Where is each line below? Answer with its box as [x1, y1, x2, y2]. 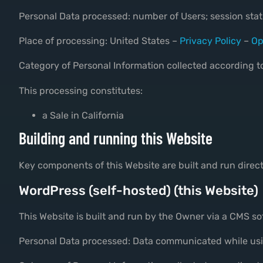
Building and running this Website [19, 128, 213, 149]
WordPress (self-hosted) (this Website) [19, 182, 258, 198]
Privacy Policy [180, 35, 241, 47]
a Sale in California [42, 110, 124, 122]
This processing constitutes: [19, 85, 143, 96]
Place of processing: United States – [19, 35, 180, 47]
